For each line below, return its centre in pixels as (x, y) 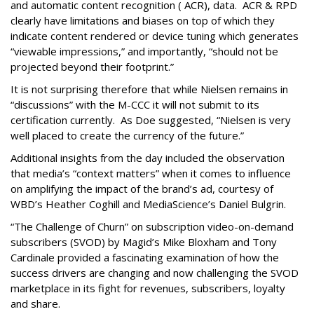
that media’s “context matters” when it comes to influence (151, 173)
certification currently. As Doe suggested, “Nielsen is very (151, 120)
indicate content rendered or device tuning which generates (155, 36)
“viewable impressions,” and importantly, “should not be (144, 51)
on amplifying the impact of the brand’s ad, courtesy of (142, 189)
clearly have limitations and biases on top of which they (143, 20)
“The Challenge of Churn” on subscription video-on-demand (152, 226)
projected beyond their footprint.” (95, 67)
